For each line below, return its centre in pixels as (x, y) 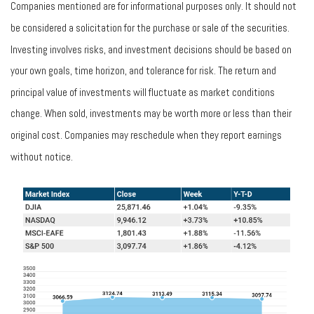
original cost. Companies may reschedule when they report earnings (146, 135)
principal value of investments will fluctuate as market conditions (143, 92)
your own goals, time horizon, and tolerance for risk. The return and (143, 70)
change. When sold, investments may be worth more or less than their (151, 113)
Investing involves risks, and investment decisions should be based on (151, 49)
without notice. (42, 156)
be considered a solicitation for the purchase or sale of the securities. (150, 27)
